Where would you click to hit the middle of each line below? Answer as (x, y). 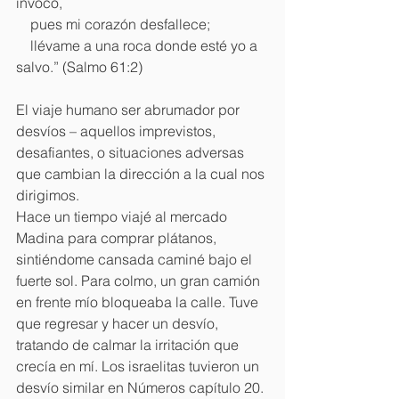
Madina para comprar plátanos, (118, 237)
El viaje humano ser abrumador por (130, 109)
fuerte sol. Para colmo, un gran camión (140, 280)
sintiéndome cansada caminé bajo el (136, 259)
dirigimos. (48, 195)
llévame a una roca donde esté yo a (23, 45)
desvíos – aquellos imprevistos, (118, 130)
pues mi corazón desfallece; (120, 24)
